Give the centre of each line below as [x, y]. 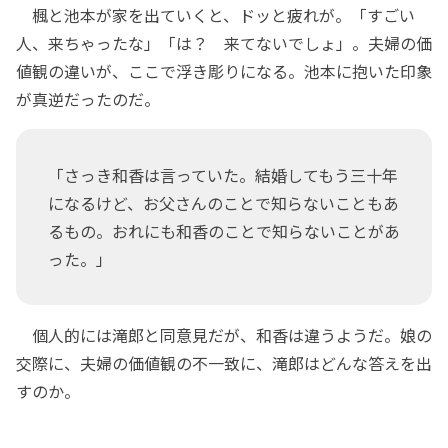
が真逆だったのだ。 [88, 98]
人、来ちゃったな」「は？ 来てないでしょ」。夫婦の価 [224, 42]
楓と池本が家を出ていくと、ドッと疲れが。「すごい [215, 14]
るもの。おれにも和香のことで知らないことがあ [224, 230]
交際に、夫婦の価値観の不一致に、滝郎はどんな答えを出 [224, 362]
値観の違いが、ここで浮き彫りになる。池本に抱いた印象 [224, 70]
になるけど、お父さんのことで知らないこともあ [223, 202]
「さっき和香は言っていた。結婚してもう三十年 [223, 174]
